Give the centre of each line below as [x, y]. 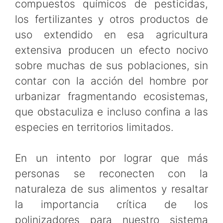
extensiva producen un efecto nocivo [111, 50]
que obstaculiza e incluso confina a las [111, 111]
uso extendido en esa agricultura [111, 34]
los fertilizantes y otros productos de [111, 19]
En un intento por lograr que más [111, 158]
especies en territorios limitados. [94, 127]
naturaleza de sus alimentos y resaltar [111, 189]
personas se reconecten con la [111, 174]
